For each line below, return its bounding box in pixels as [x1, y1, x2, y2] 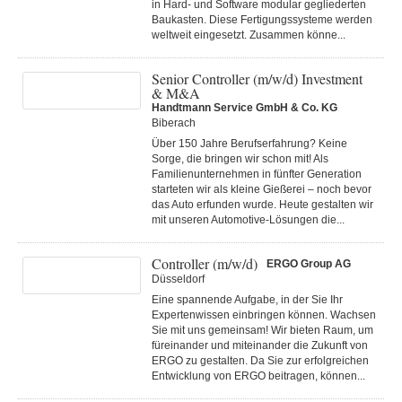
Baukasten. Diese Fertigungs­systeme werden [152, 13, 372, 26]
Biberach [152, 117, 196, 129]
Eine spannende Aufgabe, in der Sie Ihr [152, 293, 343, 306]
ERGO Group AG [267, 258, 351, 270]
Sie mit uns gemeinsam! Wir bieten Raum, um [152, 324, 373, 336]
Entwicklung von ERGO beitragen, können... [152, 370, 365, 382]
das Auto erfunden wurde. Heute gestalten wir [152, 198, 373, 211]
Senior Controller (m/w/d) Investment [152, 69, 363, 88]
